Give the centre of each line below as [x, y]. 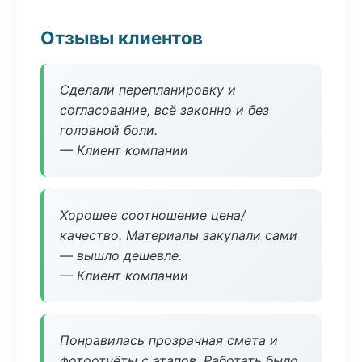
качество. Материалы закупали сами [179, 235]
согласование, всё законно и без [164, 110]
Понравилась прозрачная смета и [169, 340]
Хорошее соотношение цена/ [153, 215]
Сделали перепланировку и [148, 90]
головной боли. [109, 130]
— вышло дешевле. [121, 255]
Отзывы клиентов [122, 38]
